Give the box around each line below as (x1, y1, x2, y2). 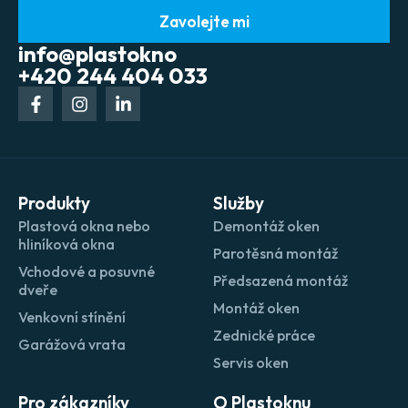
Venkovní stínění (18, 308, 126, 327)
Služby (213, 192, 264, 215)
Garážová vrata (18, 335, 126, 354)
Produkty (18, 192, 90, 215)
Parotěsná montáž (213, 244, 338, 263)
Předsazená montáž (213, 271, 348, 291)
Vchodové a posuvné (18, 262, 155, 281)
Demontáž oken (213, 217, 320, 236)
